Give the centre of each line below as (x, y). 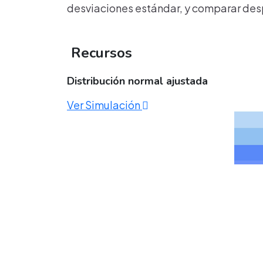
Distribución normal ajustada (137, 81)
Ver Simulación (104, 105)
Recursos (100, 53)
